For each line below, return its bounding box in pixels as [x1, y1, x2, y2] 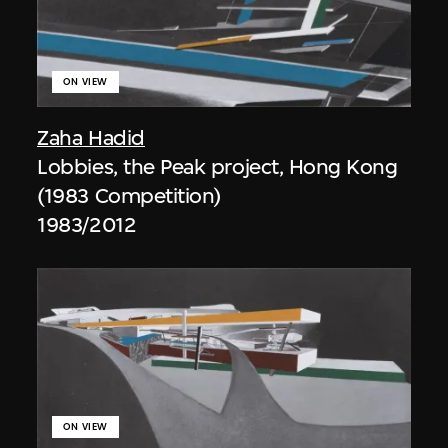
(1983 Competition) [37, 182, 221, 208]
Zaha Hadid [37, 124, 145, 150]
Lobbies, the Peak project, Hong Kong [37, 153, 398, 179]
